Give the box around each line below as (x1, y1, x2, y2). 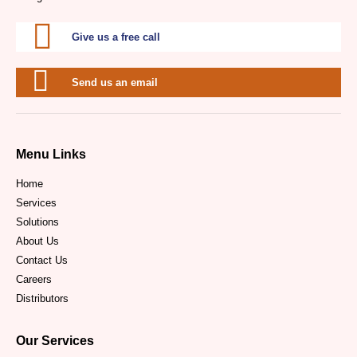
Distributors (16, 292, 69, 304)
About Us (16, 235, 59, 247)
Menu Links (16, 147, 86, 161)
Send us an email (72, 76, 158, 88)
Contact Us (16, 254, 68, 266)
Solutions (16, 216, 59, 228)
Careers (16, 273, 52, 285)
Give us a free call (72, 31, 160, 43)
